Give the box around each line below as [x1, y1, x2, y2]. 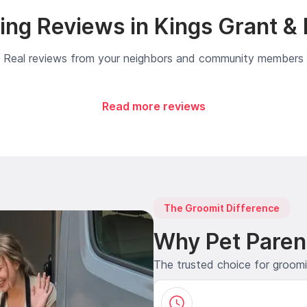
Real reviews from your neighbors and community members [3, 51, 304, 65]
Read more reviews [101, 99, 206, 113]
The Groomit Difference [164, 201, 280, 214]
